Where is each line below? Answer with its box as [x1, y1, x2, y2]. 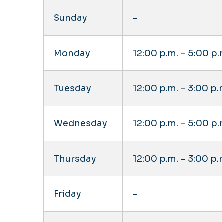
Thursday [54, 153, 97, 164]
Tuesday [54, 82, 92, 94]
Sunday [54, 12, 88, 23]
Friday [54, 188, 82, 199]
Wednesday [54, 117, 108, 129]
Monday [54, 47, 91, 58]
